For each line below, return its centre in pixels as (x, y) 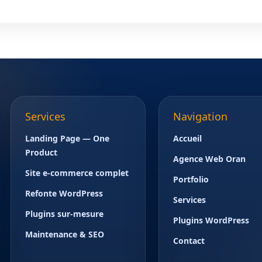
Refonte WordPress (64, 193)
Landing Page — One (67, 138)
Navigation (201, 116)
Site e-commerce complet (77, 173)
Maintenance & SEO (64, 234)
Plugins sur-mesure (64, 213)
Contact (189, 240)
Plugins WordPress (211, 220)
